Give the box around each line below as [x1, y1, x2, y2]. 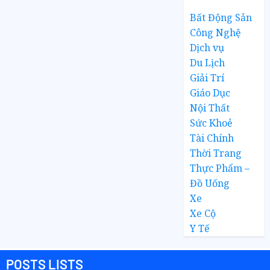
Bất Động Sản [190, 11, 253, 24]
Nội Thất [190, 101, 230, 115]
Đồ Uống [190, 177, 230, 190]
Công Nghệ [190, 26, 242, 39]
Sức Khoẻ [190, 116, 233, 130]
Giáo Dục [190, 86, 231, 99]
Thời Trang [190, 146, 242, 160]
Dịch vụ [190, 41, 225, 54]
